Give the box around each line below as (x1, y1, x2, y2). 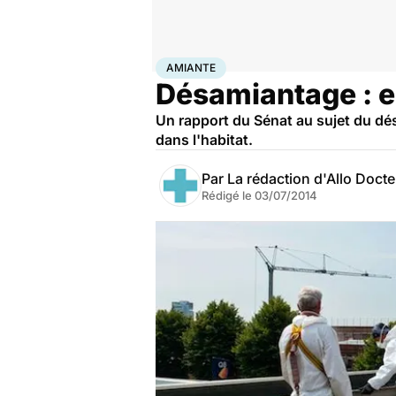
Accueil (156, 57, 193, 72)
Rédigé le (202, 188, 255, 202)
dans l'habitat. (156, 131, 253, 148)
